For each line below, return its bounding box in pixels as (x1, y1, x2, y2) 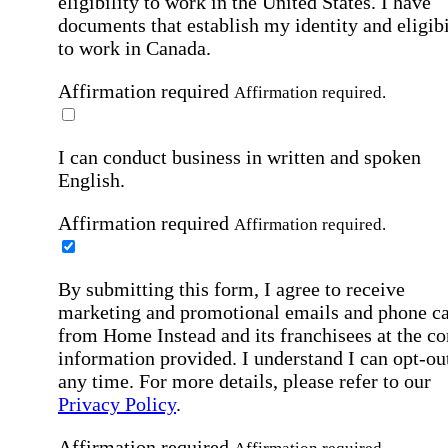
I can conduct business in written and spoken (58, 146, 421, 169)
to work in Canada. (58, 37, 211, 60)
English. (58, 169, 125, 192)
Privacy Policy (58, 393, 176, 416)
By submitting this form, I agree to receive (58, 278, 405, 301)
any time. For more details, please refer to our (58, 370, 431, 393)
